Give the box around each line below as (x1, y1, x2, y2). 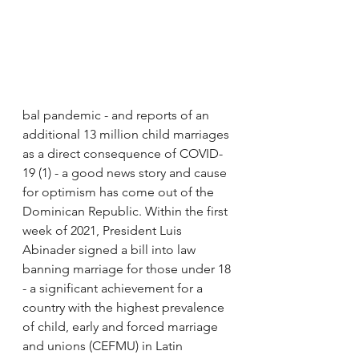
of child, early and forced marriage (22, 319, 221, 335)
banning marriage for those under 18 (22, 261, 234, 277)
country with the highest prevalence (22, 300, 228, 316)
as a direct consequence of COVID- (22, 146, 223, 162)
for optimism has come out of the (22, 184, 217, 200)
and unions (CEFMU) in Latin (22, 338, 186, 354)
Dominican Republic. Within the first (22, 204, 231, 220)
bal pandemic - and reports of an (22, 107, 212, 123)
